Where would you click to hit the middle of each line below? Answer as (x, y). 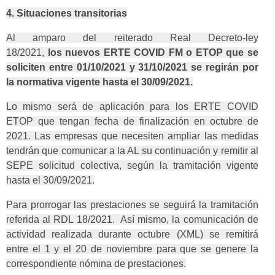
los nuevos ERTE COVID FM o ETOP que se (153, 53)
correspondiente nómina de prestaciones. (96, 264)
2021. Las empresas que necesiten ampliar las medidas (132, 136)
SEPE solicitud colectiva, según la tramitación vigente (132, 166)
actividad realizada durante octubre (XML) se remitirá (132, 234)
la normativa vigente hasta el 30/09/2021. (99, 82)
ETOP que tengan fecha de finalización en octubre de (132, 122)
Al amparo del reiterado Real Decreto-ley (132, 38)
